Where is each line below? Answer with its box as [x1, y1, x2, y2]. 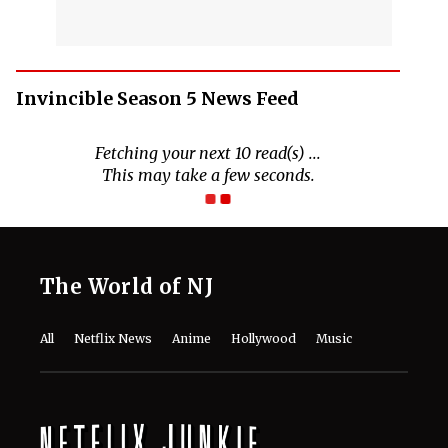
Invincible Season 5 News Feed [16, 86, 299, 110]
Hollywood [231, 246, 296, 262]
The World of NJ [40, 189, 213, 215]
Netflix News [74, 246, 152, 262]
